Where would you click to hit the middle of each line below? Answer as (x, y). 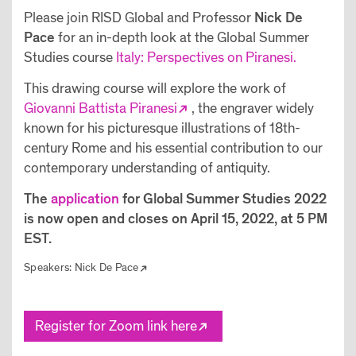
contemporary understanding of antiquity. (147, 168)
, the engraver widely (253, 108)
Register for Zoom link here (116, 326)
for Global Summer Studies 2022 (223, 199)
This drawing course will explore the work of (155, 89)
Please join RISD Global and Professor (139, 18)
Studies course (70, 58)
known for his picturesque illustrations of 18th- (162, 128)
